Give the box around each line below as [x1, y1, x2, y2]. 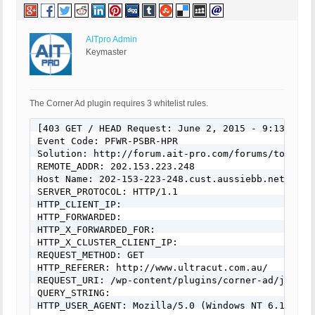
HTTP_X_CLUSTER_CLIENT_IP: [37, 237, 178, 248]
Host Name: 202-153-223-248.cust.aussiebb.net [37, 174, 285, 185]
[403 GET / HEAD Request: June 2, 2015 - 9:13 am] [37, 123, 307, 134]
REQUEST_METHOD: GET [37, 250, 144, 261]
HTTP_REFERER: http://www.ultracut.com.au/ [37, 262, 268, 274]
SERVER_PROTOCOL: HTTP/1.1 [37, 186, 178, 198]
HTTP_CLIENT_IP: [37, 199, 122, 210]
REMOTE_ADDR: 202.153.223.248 [37, 161, 195, 172]
